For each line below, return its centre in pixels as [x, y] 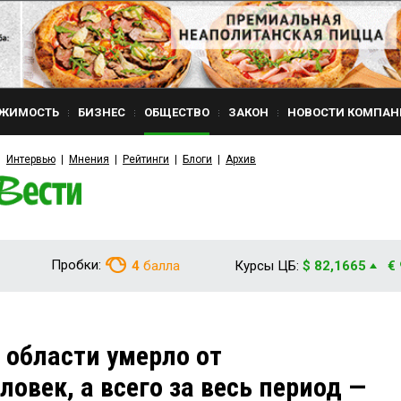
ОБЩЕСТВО [177, 112]
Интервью [31, 159]
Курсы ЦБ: [267, 266]
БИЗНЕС [102, 112]
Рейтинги [146, 159]
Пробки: [76, 265]
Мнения [89, 159]
